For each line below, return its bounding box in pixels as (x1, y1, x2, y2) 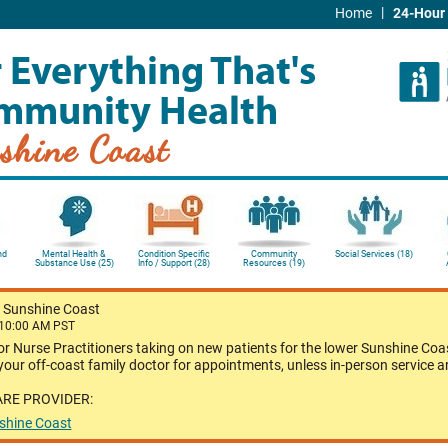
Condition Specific (138, 248, 210, 259)
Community (251, 248, 297, 259)
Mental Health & (42, 248, 106, 259)
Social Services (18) (335, 248, 413, 259)
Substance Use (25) (34, 257, 114, 268)
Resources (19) (243, 257, 305, 268)
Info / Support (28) (138, 257, 210, 268)
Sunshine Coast (2, 301, 100, 318)
